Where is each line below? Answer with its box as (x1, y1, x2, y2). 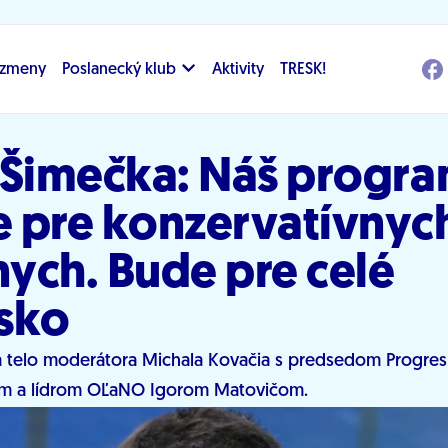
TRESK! (280, 62, 327, 78)
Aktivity (212, 62, 265, 78)
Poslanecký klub (62, 62, 177, 78)
